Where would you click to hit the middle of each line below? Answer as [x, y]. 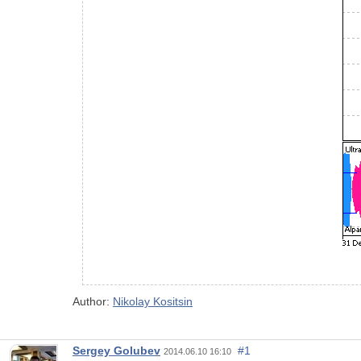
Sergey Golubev [116, 351]
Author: [93, 302]
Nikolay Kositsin [153, 302]
